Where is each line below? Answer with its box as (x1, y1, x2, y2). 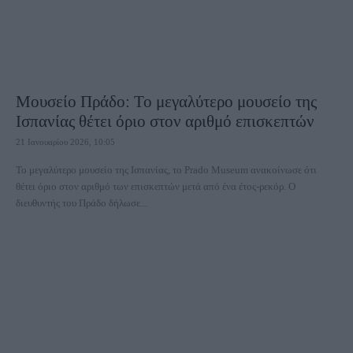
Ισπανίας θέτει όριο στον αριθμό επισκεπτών (16, 112, 314, 131)
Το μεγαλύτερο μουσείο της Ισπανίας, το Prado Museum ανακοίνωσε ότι (16, 164, 317, 176)
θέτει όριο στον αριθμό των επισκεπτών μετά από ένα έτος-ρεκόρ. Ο (16, 180, 288, 192)
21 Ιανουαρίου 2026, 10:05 (16, 137, 115, 147)
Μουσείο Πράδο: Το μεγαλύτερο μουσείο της (16, 92, 317, 111)
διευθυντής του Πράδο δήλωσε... (16, 197, 147, 209)
